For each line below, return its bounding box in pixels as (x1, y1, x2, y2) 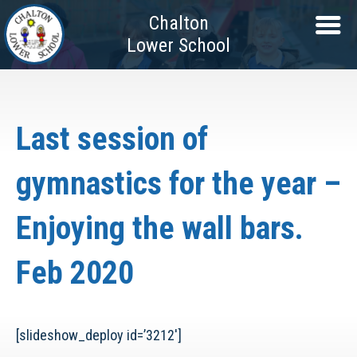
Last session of (16, 120, 208, 158)
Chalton (148, 12, 209, 34)
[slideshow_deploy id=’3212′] (16, 327, 182, 343)
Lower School (127, 34, 230, 57)
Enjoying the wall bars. (16, 210, 304, 247)
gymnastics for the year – (16, 165, 341, 202)
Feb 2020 (16, 254, 134, 292)
